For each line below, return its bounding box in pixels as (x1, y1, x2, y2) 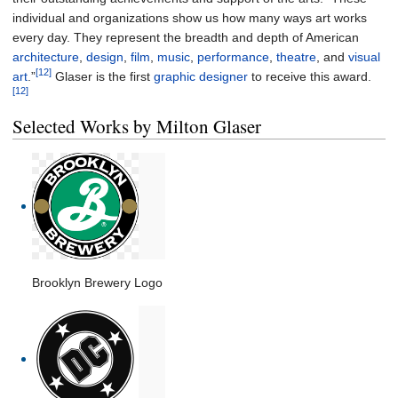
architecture (12, 50, 79, 65)
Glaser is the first (52, 69, 154, 84)
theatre (276, 50, 316, 65)
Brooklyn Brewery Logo (32, 275, 163, 291)
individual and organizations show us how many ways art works (12, 11, 367, 26)
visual (348, 50, 380, 65)
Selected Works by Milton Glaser (12, 114, 261, 139)
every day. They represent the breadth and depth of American (12, 30, 359, 45)
